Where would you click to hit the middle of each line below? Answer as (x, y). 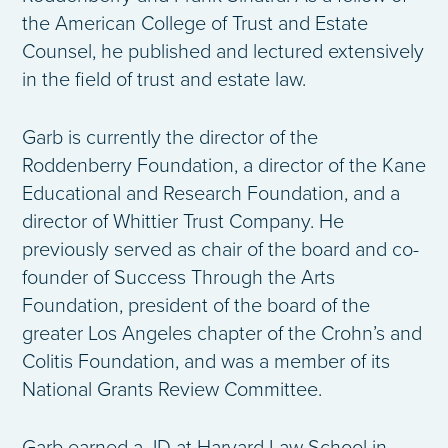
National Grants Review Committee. (172, 390)
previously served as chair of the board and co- (220, 250)
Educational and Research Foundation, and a (211, 194)
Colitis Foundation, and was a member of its (206, 362)
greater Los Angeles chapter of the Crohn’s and (222, 334)
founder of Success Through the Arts (178, 278)
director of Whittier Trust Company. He (183, 222)
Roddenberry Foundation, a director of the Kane (224, 166)
